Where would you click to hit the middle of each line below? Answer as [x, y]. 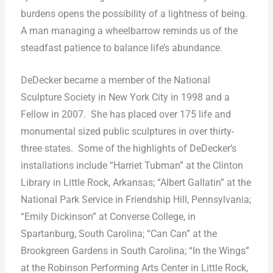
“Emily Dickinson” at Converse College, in [108, 217]
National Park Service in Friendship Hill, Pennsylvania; [136, 200]
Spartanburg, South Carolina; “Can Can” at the [119, 234]
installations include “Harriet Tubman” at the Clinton [132, 165]
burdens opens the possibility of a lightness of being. [134, 14]
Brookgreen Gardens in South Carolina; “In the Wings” [135, 251]
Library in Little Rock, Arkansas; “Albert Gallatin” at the [136, 183]
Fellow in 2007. [53, 114]
